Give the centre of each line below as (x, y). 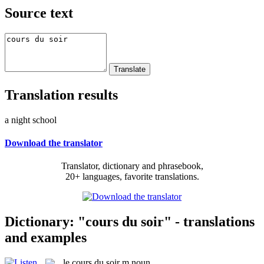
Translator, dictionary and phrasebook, (132, 166)
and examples (46, 237)
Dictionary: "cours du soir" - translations (130, 221)
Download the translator (54, 143)
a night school (31, 120)
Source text (39, 13)
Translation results (61, 95)
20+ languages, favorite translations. (132, 177)
